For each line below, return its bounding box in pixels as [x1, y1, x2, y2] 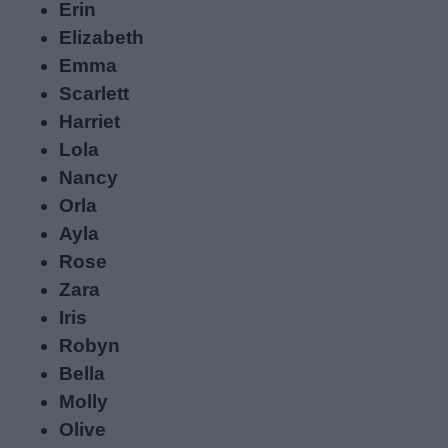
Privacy [34, 11, 99, 33]
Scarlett [59, 83, 130, 105]
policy [34, 39, 85, 61]
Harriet [59, 111, 121, 133]
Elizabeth [59, 27, 145, 49]
